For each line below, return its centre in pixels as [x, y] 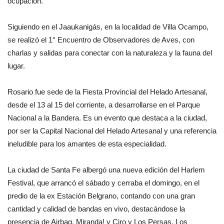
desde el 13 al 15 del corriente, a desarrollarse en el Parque [104, 105]
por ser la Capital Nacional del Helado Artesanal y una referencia [112, 131]
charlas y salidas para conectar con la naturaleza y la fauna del [110, 53]
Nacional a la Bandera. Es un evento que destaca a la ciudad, [107, 118]
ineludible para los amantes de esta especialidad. [89, 144]
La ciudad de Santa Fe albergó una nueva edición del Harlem [106, 170]
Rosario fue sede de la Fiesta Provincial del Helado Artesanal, [107, 92]
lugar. [16, 66]
